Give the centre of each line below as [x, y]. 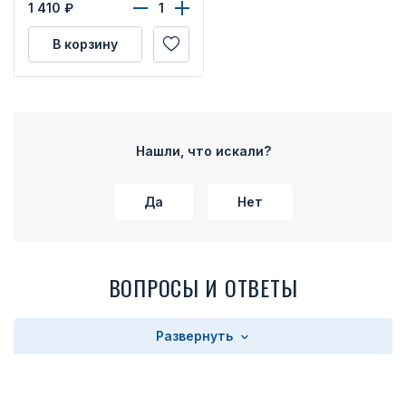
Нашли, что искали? [203, 151]
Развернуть [196, 336]
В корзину [85, 43]
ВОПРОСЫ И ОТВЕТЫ [203, 287]
